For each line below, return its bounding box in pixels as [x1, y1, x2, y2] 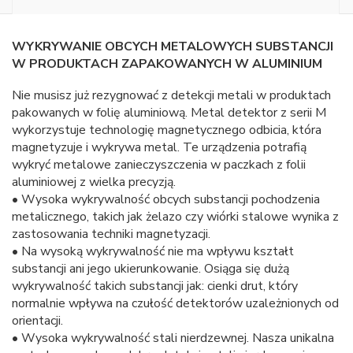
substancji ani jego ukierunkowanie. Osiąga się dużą [12, 260, 289, 278]
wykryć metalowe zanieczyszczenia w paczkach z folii [12, 156, 306, 174]
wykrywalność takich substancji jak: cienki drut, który [12, 277, 298, 295]
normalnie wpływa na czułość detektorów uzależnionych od [12, 295, 339, 313]
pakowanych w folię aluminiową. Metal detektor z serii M [12, 104, 326, 122]
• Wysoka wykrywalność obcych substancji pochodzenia [12, 191, 320, 209]
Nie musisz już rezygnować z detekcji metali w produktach [12, 87, 331, 105]
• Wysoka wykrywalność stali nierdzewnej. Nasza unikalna [12, 329, 334, 347]
